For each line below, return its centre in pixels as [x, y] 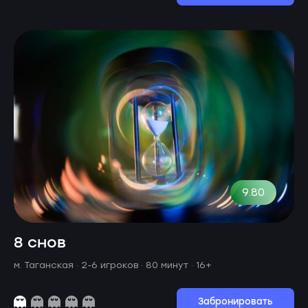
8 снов [40, 243]
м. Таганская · [47, 265]
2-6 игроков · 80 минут [136, 265]
